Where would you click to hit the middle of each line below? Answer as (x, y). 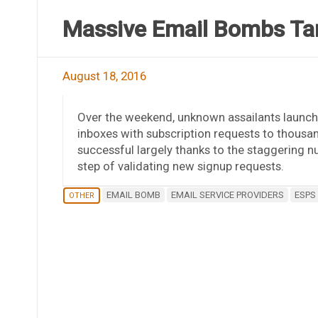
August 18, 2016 (104, 76)
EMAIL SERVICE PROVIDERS (227, 194)
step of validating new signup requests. (180, 166)
